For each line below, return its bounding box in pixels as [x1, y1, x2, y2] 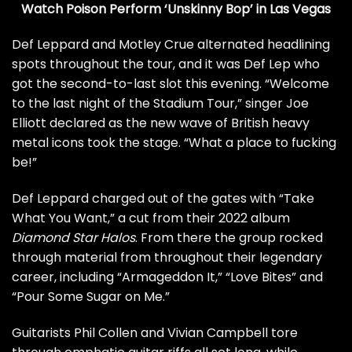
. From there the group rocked [135, 229, 323, 247]
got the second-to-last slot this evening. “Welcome [12, 75, 329, 93]
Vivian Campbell [167, 324, 268, 343]
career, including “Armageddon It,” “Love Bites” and [12, 268, 323, 287]
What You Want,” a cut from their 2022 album [12, 209, 290, 228]
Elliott [12, 114, 46, 133]
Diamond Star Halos [12, 229, 135, 247]
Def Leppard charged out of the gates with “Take [12, 189, 314, 208]
